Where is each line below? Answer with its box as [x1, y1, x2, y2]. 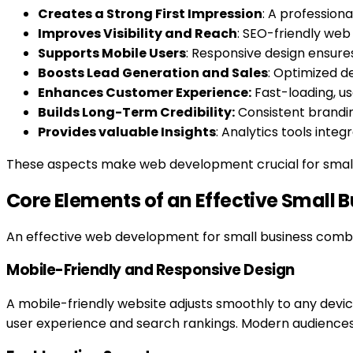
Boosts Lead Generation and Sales [38, 63, 268, 82]
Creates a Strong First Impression [38, 4, 262, 23]
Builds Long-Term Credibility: [38, 102, 235, 121]
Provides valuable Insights [38, 122, 216, 141]
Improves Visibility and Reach [38, 24, 237, 43]
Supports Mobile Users [38, 43, 186, 62]
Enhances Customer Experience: [38, 83, 251, 102]
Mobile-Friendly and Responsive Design [6, 259, 295, 281]
